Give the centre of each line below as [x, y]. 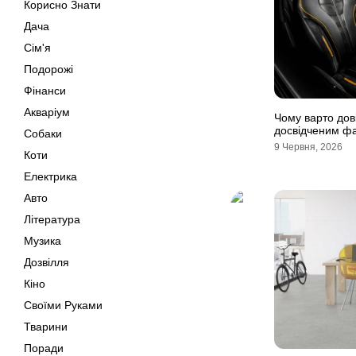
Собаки [43, 133]
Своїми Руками [63, 305]
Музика [43, 241]
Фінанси [45, 91]
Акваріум [47, 112]
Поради [44, 348]
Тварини [46, 327]
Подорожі [48, 69]
